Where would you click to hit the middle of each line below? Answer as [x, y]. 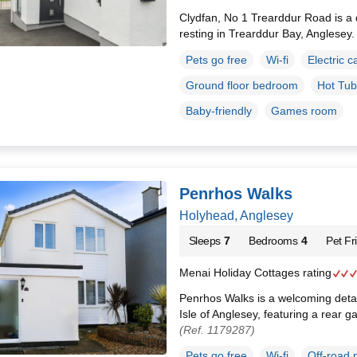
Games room [304, 110]
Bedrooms [273, 240]
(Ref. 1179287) [217, 330]
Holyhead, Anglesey [236, 215]
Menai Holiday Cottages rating [257, 272]
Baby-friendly [218, 110]
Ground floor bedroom [241, 85]
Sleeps [204, 240]
